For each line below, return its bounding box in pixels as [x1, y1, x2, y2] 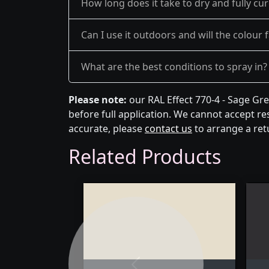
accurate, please [68, 122, 145, 135]
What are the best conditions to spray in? [81, 59, 267, 73]
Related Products [68, 144, 221, 169]
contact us [145, 122, 192, 135]
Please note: [68, 93, 127, 106]
